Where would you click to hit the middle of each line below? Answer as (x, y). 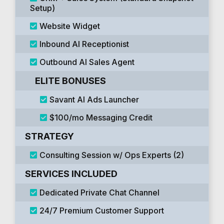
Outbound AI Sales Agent (87, 62)
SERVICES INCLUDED (71, 174)
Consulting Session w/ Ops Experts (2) (112, 155)
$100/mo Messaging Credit (101, 117)
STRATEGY (50, 136)
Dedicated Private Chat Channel (100, 192)
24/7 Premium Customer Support (102, 210)
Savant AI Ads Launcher (94, 99)
